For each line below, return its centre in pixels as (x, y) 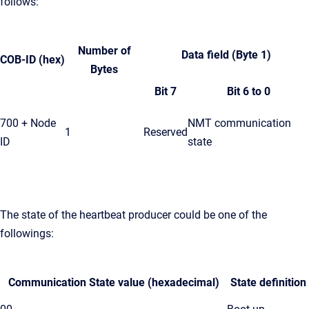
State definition (268, 282)
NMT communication (239, 123)
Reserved (166, 132)
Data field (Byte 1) (226, 54)
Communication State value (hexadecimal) (113, 282)
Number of (104, 50)
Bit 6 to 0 (248, 91)
